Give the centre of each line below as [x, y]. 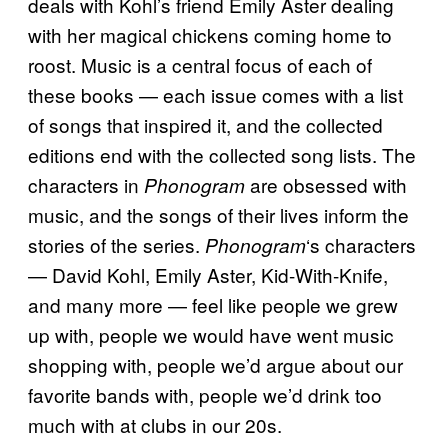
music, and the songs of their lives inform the [218, 214]
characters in [86, 184]
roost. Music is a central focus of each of [200, 64]
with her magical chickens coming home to [210, 34]
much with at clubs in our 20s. [155, 424]
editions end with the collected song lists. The [222, 154]
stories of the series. [116, 244]
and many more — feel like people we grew [213, 304]
